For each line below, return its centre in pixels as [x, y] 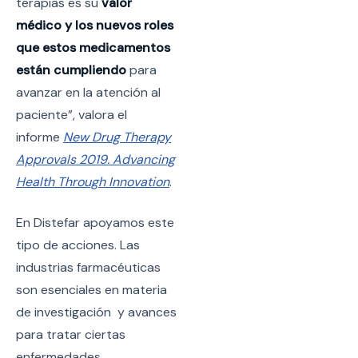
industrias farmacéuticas [88, 267]
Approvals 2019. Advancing [95, 160]
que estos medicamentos [93, 48]
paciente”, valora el [72, 115]
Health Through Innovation [93, 182]
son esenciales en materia [91, 289]
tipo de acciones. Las [78, 245]
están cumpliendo [71, 70]
